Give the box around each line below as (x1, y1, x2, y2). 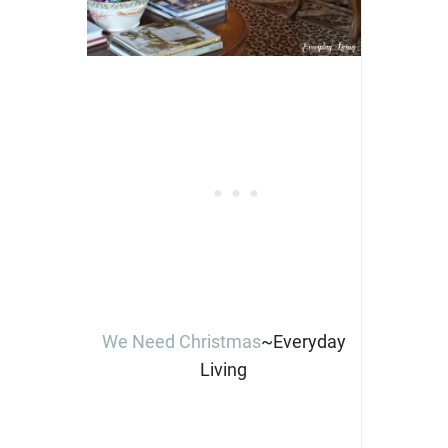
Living (200, 359, 247, 381)
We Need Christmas (101, 331, 261, 353)
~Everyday (260, 331, 346, 353)
